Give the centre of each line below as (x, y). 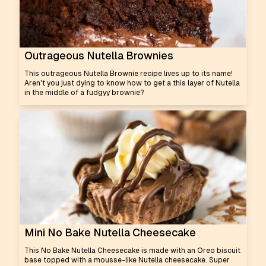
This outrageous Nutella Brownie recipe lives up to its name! (129, 74)
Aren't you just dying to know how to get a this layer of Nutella (132, 83)
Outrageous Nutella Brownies (99, 56)
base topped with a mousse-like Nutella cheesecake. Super (127, 260)
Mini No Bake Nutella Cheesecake (110, 232)
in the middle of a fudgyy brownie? (84, 93)
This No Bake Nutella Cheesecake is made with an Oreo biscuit (132, 251)
